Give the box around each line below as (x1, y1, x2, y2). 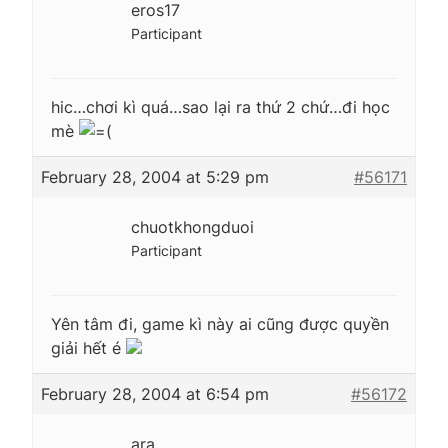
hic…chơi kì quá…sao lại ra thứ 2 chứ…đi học (51, 96, 390, 117)
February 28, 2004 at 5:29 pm (41, 166, 269, 187)
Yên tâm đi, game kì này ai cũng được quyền (51, 313, 389, 334)
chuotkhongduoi (131, 216, 254, 237)
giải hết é (51, 337, 126, 358)
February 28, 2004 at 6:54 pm (41, 383, 269, 404)
